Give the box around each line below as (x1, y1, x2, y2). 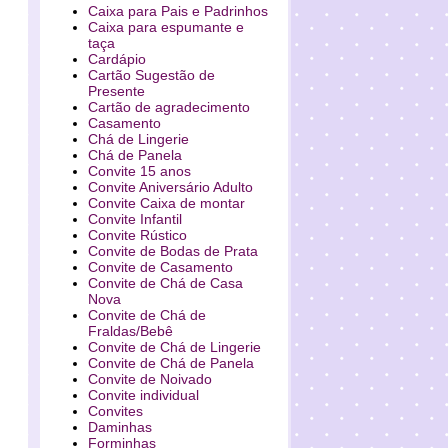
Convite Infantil (87, 211, 182, 227)
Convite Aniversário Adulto (87, 179, 253, 195)
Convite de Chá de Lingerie (87, 339, 261, 355)
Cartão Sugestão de (87, 67, 215, 83)
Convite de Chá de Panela (87, 355, 254, 371)
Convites (87, 403, 143, 419)
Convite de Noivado (87, 371, 212, 387)
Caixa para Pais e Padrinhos (87, 3, 268, 19)
